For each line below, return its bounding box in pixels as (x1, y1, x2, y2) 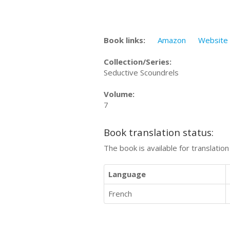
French (108, 188, 132, 199)
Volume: (104, 89, 135, 99)
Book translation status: (104, 125, 214, 139)
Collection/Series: (104, 56, 171, 67)
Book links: (104, 35, 145, 45)
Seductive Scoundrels (104, 67, 179, 78)
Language (108, 169, 146, 179)
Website (198, 35, 228, 45)
